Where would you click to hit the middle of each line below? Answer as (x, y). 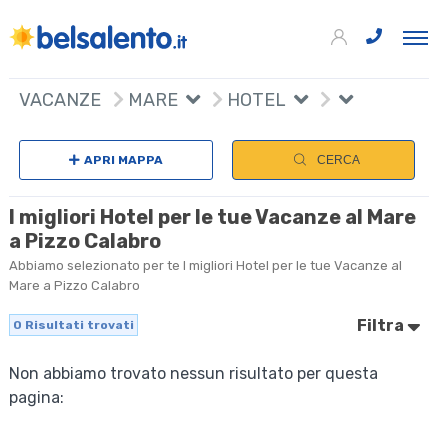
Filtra (382, 325)
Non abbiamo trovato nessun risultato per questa (194, 373)
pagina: (37, 397)
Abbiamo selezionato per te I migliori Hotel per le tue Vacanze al (206, 265)
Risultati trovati (78, 324)
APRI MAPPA (123, 159)
